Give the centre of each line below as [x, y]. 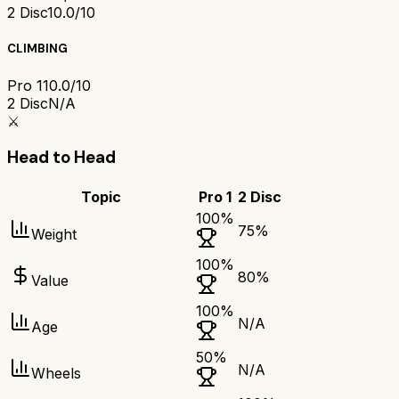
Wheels [56, 374]
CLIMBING [37, 49]
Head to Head [61, 158]
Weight [54, 235]
